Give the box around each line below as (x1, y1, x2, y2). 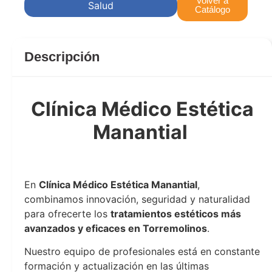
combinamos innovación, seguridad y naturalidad (24, 192, 250, 205)
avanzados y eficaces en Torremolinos (24, 222, 207, 234)
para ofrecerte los (24, 207, 110, 220)
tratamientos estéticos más (110, 207, 241, 220)
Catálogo (194, 4, 230, 15)
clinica (24, 155, 54, 168)
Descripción (24, 49, 100, 64)
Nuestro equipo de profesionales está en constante (24, 245, 260, 257)
